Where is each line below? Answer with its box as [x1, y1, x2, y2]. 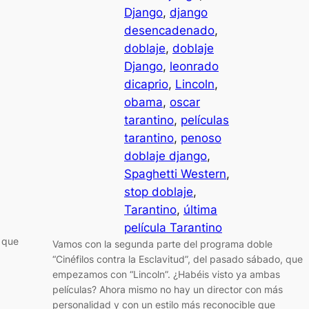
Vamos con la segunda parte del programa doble [52, 238, 272, 250]
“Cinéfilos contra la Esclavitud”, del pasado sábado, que [52, 253, 303, 266]
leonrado [170, 59, 219, 74]
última [183, 203, 217, 217]
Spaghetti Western [124, 167, 226, 181]
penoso [181, 131, 221, 146]
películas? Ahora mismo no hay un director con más [52, 283, 283, 296]
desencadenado [124, 23, 215, 38]
